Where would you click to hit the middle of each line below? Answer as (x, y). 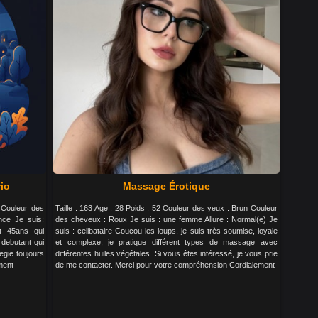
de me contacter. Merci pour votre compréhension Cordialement (165, 265)
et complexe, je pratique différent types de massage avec (166, 242)
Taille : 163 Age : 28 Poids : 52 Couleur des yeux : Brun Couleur (166, 208)
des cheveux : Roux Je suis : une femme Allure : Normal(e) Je (166, 219)
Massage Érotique (166, 186)
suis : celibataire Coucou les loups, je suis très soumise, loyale (166, 231)
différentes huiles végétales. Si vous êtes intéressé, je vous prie (166, 253)
